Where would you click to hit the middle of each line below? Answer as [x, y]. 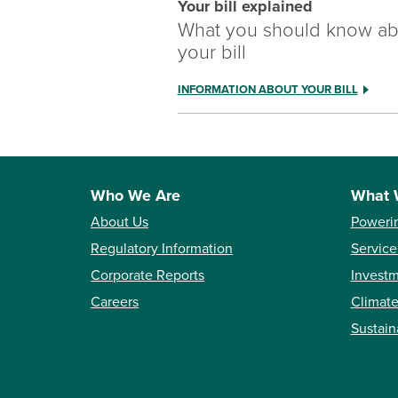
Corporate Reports [147, 276]
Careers [115, 302]
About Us [119, 223]
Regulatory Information [162, 249]
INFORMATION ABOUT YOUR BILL [267, 90]
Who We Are [135, 196]
